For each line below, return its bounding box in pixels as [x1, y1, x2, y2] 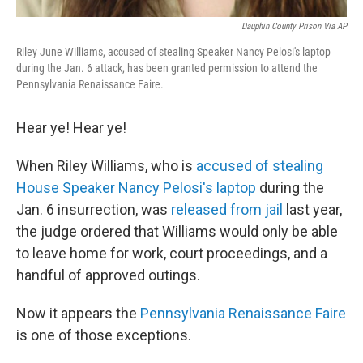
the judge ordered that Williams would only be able [16, 222, 338, 240]
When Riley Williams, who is [16, 156, 193, 174]
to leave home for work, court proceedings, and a [16, 244, 327, 262]
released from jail [171, 200, 283, 218]
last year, [283, 200, 342, 218]
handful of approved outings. [16, 266, 200, 284]
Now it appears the [16, 304, 140, 322]
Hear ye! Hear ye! [16, 118, 126, 136]
